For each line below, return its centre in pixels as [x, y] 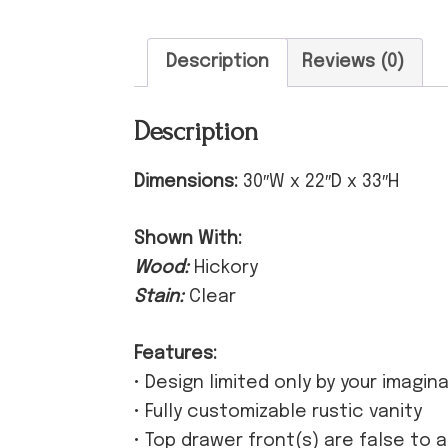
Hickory [226, 267]
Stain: [162, 296]
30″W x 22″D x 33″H [319, 181]
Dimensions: [186, 181]
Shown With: [188, 238]
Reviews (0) [353, 61]
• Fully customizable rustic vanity [278, 411]
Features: [176, 353]
